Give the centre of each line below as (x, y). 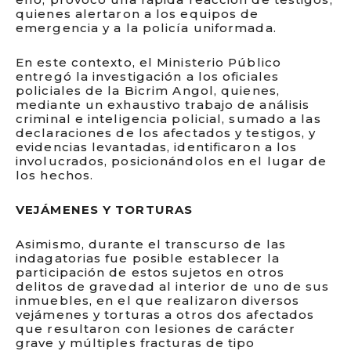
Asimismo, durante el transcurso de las (151, 244)
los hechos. (55, 175)
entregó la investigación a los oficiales (148, 76)
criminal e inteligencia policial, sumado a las (168, 119)
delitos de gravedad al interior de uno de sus (173, 286)
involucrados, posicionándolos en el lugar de (172, 161)
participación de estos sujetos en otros (150, 272)
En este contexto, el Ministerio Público (148, 62)
